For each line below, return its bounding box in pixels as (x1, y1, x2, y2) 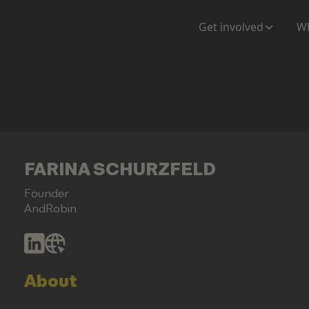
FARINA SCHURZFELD (23, 159, 216, 179)
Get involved (199, 19, 264, 34)
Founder (23, 186, 69, 200)
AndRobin (23, 201, 77, 215)
